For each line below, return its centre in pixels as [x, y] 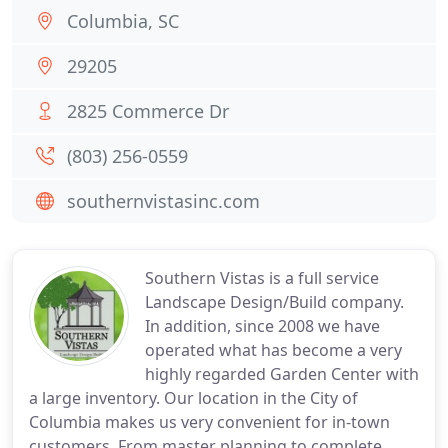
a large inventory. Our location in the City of [193, 398]
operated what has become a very [273, 350]
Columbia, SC [123, 21]
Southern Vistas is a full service [262, 278]
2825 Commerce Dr [148, 111]
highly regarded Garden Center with [282, 374]
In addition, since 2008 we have [262, 326]
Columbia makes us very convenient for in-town [209, 422]
